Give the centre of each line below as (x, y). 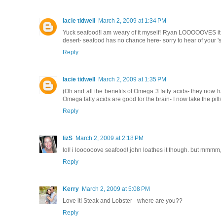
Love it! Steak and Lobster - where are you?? (123, 201)
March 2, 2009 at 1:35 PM (132, 80)
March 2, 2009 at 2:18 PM (110, 138)
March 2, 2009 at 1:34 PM (132, 21)
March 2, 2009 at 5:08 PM (116, 189)
